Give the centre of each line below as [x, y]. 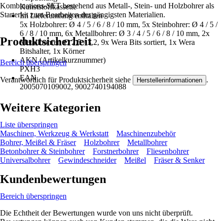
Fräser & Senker [179, 160]
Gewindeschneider [87, 160]
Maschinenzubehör [146, 133]
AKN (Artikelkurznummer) [63, 60]
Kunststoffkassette [48, 7]
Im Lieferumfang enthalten [61, 16]
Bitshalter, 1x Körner [52, 51]
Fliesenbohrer [168, 151]
